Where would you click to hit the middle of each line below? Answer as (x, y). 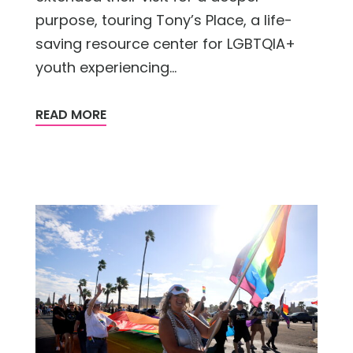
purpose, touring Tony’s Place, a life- (164, 20)
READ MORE (71, 115)
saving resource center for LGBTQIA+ (165, 44)
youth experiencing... (106, 68)
